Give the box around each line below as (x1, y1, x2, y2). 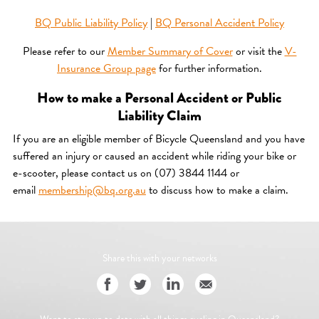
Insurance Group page (57, 60, 156, 78)
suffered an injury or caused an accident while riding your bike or (12, 147, 296, 164)
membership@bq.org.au (38, 181, 146, 199)
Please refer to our (22, 43, 108, 61)
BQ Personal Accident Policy (155, 14, 284, 32)
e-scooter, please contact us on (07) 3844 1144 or (12, 164, 239, 182)
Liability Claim (117, 104, 202, 126)
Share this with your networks (102, 250, 217, 266)
